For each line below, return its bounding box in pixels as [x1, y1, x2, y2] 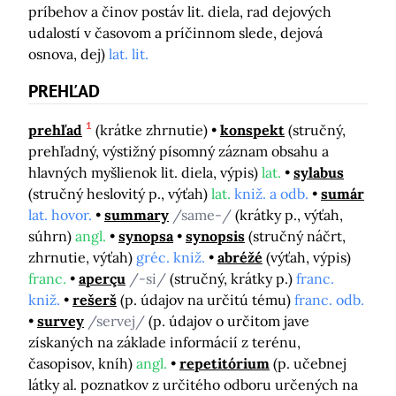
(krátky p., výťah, [235, 205, 343, 224]
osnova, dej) [28, 45, 109, 64]
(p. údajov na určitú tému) [120, 290, 294, 308]
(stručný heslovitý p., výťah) [28, 184, 211, 202]
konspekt [220, 120, 285, 139]
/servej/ [88, 311, 148, 330]
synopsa [118, 226, 173, 245]
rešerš [72, 290, 117, 308]
